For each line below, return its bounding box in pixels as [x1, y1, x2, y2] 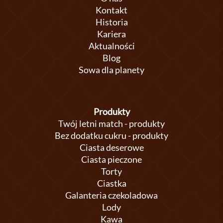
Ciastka [97, 178, 126, 189]
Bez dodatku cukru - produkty [55, 130, 168, 141]
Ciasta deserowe [79, 142, 144, 153]
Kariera [97, 28, 126, 39]
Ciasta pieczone [81, 154, 142, 165]
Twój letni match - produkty [58, 118, 165, 129]
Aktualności [88, 40, 135, 51]
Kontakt [96, 4, 127, 15]
